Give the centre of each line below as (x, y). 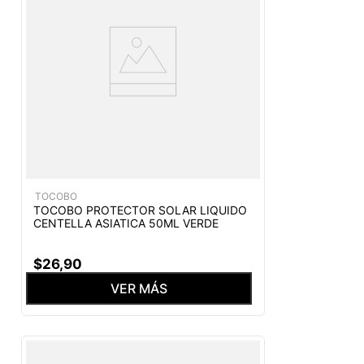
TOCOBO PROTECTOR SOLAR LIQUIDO (140, 210)
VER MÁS (139, 288)
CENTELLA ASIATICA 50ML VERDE (126, 223)
